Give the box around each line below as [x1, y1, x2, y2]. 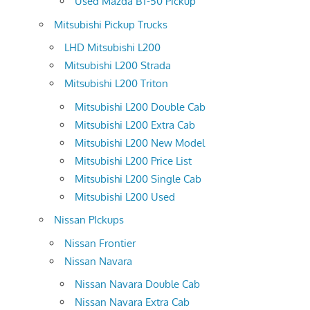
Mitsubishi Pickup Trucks [54, 17, 167, 31]
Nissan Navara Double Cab [75, 277, 200, 291]
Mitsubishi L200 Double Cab [75, 100, 206, 113]
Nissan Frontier [64, 236, 136, 250]
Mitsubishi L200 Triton [64, 77, 168, 91]
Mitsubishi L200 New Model [75, 136, 205, 149]
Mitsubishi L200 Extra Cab [75, 118, 195, 131]
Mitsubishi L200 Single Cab [75, 172, 201, 185]
